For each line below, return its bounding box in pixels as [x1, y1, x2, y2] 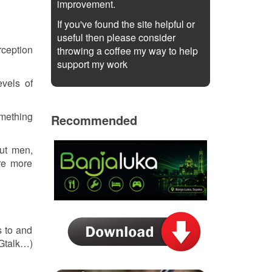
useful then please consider [56, 30, 175, 44]
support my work [56, 57, 127, 71]
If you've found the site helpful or [56, 17, 195, 31]
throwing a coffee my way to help [56, 44, 198, 58]
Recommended [50, 111, 137, 129]
